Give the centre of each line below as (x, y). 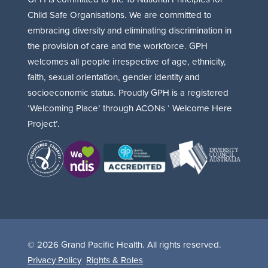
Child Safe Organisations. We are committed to (120, 15)
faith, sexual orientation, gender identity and (114, 77)
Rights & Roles (115, 260)
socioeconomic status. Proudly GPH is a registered (128, 93)
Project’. (44, 124)
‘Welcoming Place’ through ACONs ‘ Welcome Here (130, 108)
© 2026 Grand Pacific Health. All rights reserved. (125, 244)
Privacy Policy (55, 260)
